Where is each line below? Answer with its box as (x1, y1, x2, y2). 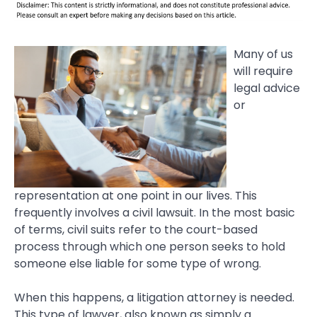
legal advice (234, 80, 300, 97)
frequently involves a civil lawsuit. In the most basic (14, 204, 295, 221)
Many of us (234, 46, 293, 63)
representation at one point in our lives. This (14, 187, 257, 204)
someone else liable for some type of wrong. (14, 255, 261, 272)
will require (234, 63, 293, 80)
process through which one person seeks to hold (14, 238, 285, 255)
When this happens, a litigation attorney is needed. (14, 289, 294, 306)
